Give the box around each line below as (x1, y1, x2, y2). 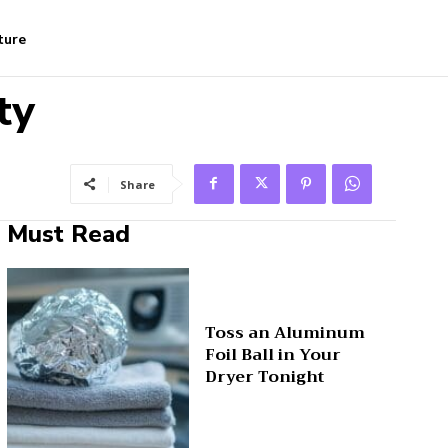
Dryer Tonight (205, 362, 325, 391)
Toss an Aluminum (205, 318, 366, 347)
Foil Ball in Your (205, 340, 342, 369)
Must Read (6, 218, 130, 251)
